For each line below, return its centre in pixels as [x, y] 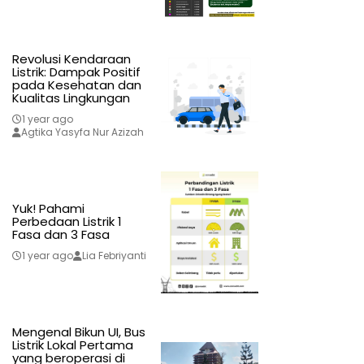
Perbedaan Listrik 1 [67, 222]
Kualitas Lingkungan [71, 98]
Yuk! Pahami [48, 209]
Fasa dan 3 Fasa [61, 235]
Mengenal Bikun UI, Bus [78, 332]
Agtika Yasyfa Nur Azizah [82, 132]
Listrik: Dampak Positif [76, 72]
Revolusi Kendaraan [71, 59]
